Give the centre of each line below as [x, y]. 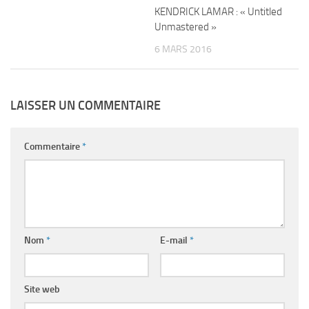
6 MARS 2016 [183, 50]
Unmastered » [186, 27]
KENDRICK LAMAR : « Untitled [218, 12]
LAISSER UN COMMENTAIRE [86, 105]
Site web [42, 289]
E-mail [175, 240]
